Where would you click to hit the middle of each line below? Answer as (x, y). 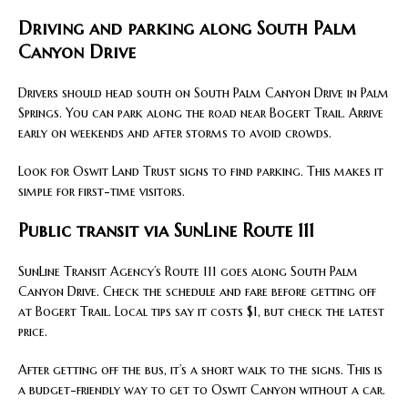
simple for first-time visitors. (102, 192)
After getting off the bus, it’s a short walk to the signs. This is (200, 370)
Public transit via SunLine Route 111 (166, 231)
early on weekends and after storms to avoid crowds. (175, 133)
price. (33, 332)
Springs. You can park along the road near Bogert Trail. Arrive (201, 113)
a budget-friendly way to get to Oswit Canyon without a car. (202, 390)
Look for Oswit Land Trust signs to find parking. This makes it (201, 172)
